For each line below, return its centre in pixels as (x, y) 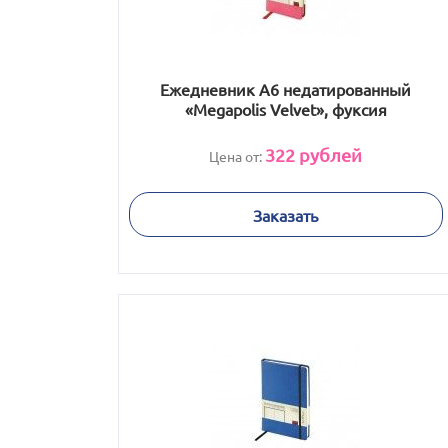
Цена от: (237, 156)
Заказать (285, 214)
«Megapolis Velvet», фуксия (285, 109)
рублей (328, 154)
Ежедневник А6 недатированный (285, 89)
